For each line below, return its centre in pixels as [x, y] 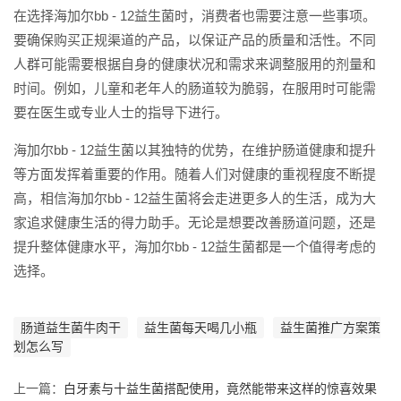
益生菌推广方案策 [330, 327]
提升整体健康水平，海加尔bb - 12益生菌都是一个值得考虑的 [195, 246]
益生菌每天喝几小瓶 [200, 327]
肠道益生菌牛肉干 [71, 327]
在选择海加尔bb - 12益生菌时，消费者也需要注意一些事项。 [195, 15]
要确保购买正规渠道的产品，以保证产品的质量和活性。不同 [195, 39]
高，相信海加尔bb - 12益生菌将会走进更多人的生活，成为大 [195, 198]
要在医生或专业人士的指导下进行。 [121, 112]
